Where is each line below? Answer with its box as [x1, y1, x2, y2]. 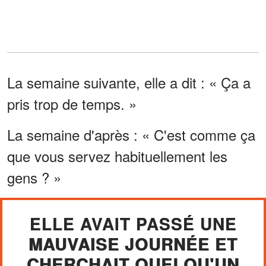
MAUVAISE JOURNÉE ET [28, 231, 237, 256]
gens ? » [7, 166, 61, 188]
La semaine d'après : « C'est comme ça [7, 123, 255, 145]
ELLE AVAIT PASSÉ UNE [29, 211, 237, 236]
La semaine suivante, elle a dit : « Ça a [7, 71, 251, 93]
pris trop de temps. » [7, 93, 137, 114]
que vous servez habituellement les [7, 145, 227, 166]
